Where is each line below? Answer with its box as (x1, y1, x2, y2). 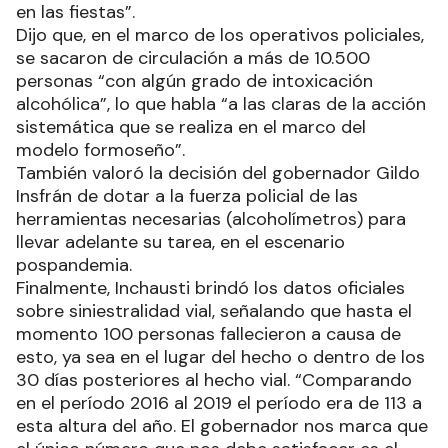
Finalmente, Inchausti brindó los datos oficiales (16, 276, 405, 301)
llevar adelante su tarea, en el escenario (16, 230, 345, 255)
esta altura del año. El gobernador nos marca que (16, 414, 428, 439)
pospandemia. (16, 253, 132, 278)
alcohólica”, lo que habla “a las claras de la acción (16, 92, 426, 117)
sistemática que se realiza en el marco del (16, 115, 366, 140)
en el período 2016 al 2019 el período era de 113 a (16, 391, 422, 416)
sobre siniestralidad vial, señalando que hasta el (16, 299, 412, 324)
